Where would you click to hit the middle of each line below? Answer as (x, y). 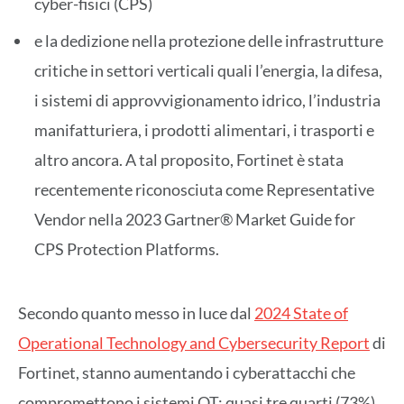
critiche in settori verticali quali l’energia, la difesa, (208, 70)
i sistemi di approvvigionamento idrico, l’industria (207, 100)
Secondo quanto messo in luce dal (136, 312)
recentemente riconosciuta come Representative (204, 189)
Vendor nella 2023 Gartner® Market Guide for (195, 219)
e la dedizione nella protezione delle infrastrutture (209, 40)
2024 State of (301, 312)
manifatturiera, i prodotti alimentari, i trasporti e (204, 129)
